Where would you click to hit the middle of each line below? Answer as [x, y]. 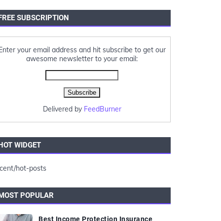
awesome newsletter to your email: [82, 59]
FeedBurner [102, 109]
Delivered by [63, 109]
